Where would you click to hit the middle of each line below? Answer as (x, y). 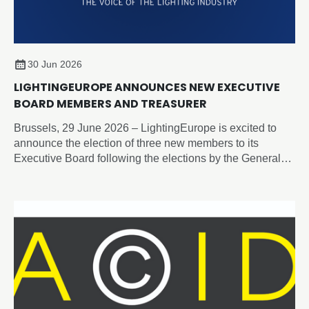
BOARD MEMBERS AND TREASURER (110, 103)
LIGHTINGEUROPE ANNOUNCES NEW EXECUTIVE (147, 87)
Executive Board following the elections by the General (147, 158)
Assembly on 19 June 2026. (82, 173)
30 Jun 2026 (55, 64)
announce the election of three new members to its (136, 143)
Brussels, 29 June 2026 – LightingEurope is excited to (145, 128)
